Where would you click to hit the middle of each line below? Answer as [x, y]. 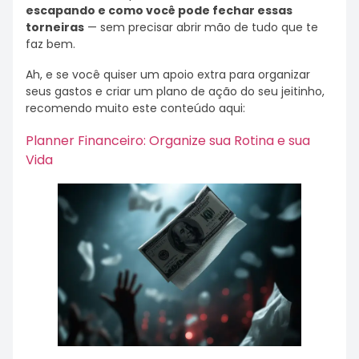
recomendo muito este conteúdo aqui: [135, 109]
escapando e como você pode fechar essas [159, 10]
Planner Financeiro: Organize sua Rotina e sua [168, 140]
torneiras [55, 27]
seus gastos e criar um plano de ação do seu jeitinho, [175, 92]
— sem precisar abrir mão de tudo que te [201, 27]
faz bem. [50, 44]
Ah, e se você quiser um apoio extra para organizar [168, 75]
